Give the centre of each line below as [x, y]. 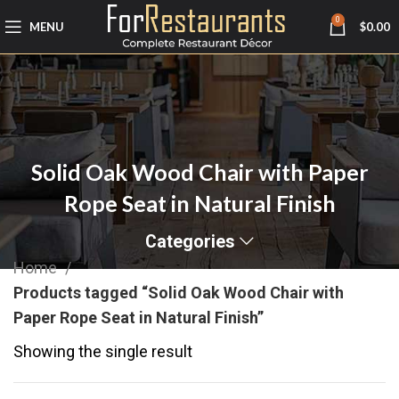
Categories [190, 241]
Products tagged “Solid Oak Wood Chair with [179, 293]
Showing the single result [103, 351]
